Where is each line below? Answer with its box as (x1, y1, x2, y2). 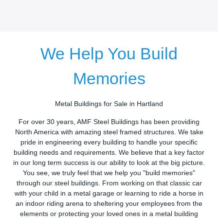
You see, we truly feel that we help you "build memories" (23, 169, 195, 177)
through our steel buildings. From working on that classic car (16, 180, 202, 187)
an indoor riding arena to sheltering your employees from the (16, 200, 202, 208)
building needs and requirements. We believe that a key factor (14, 149, 204, 157)
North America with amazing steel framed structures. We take (15, 128, 203, 136)
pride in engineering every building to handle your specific (20, 139, 198, 146)
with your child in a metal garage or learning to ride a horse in (15, 190, 203, 198)
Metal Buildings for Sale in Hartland (55, 100, 163, 108)
